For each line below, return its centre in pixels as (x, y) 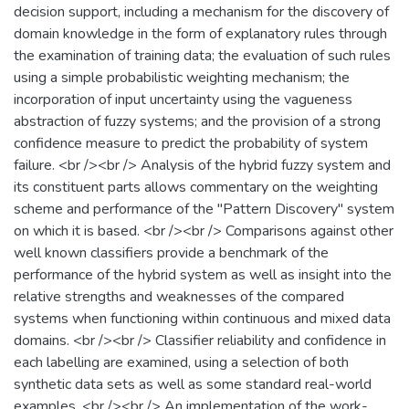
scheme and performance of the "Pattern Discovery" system (204, 209)
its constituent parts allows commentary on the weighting (196, 187)
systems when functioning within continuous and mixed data (202, 318)
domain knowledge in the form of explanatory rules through (200, 33)
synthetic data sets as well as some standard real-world (193, 384)
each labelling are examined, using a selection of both (181, 362)
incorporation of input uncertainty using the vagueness (183, 99)
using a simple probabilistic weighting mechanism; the (182, 77)
